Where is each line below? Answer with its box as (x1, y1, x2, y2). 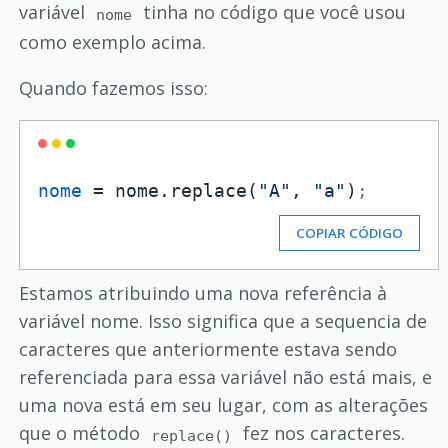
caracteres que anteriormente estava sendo (18, 337, 397, 362)
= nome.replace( (81, 180, 258, 202)
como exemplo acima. (18, 30, 206, 55)
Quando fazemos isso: (18, 76, 208, 101)
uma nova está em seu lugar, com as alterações (18, 393, 428, 418)
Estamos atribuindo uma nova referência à (18, 281, 387, 306)
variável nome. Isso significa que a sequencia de (18, 309, 427, 334)
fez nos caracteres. (238, 421, 406, 446)
